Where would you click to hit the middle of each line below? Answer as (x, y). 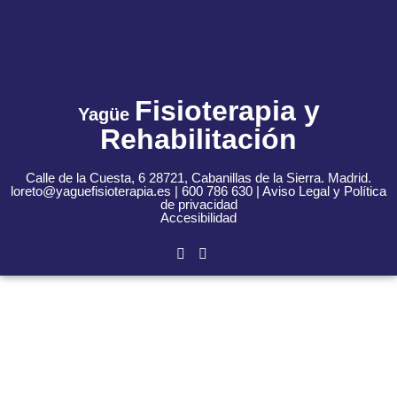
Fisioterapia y (227, 110)
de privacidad (198, 204)
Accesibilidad (198, 217)
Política (363, 191)
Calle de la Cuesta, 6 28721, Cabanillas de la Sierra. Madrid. (198, 177)
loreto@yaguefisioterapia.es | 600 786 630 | (136, 191)
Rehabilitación (198, 139)
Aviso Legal (296, 191)
